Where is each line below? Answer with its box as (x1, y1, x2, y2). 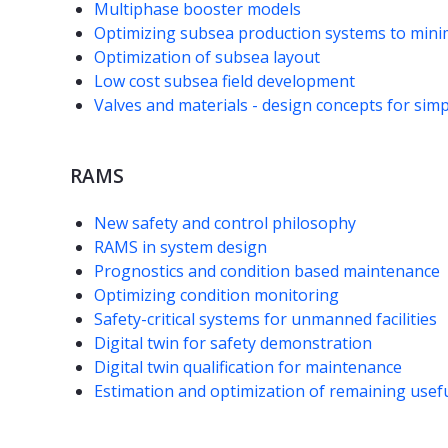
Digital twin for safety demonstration (94, 332, 372, 355)
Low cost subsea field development (94, 70, 355, 93)
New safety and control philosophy (94, 212, 356, 235)
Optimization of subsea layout (94, 46, 324, 69)
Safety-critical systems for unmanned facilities (94, 308, 437, 331)
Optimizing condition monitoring (94, 284, 339, 307)
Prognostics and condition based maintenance (94, 260, 440, 283)
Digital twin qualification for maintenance (94, 356, 402, 379)
